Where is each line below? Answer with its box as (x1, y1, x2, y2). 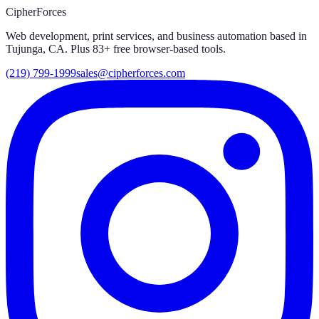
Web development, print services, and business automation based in (6, 29, 307, 42)
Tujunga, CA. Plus (6, 42, 93, 55)
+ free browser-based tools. (104, 42, 226, 55)
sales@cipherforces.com (76, 66, 185, 79)
